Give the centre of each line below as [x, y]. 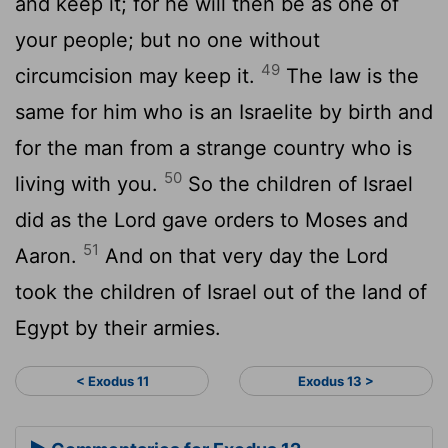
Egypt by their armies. [118, 327]
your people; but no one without [167, 39]
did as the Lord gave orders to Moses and [211, 219]
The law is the [349, 75]
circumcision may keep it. [138, 75]
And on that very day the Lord [243, 255]
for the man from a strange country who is [213, 147]
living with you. [89, 183]
